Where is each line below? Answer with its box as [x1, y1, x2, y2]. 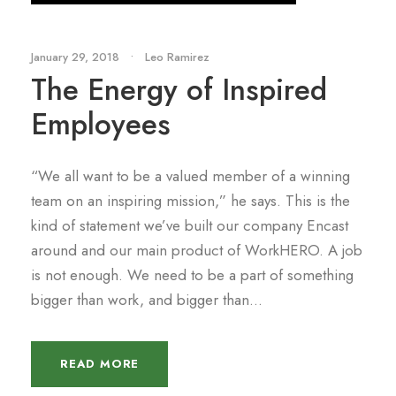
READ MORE [60, 355, 140, 372]
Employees [31, 103, 171, 145]
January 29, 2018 [31, 49, 119, 65]
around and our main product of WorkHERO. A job [31, 240, 362, 261]
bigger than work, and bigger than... [31, 289, 263, 310]
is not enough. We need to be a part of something [31, 264, 354, 286]
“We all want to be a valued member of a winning [31, 165, 350, 187]
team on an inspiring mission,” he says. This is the [31, 190, 350, 211]
